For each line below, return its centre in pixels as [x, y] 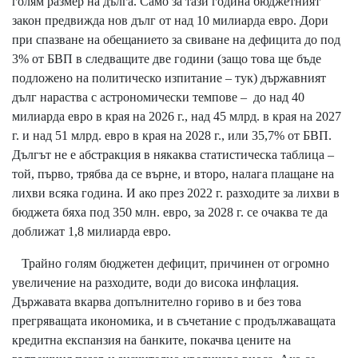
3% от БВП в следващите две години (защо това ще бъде [167, 59]
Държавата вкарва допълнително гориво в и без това [157, 302]
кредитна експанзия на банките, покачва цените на [151, 340]
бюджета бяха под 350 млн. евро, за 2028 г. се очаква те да [170, 213]
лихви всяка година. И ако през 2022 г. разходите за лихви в [176, 193]
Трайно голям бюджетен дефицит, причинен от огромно [171, 264]
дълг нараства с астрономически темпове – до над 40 [158, 97]
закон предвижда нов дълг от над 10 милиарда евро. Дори [170, 21]
